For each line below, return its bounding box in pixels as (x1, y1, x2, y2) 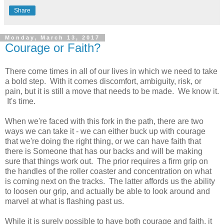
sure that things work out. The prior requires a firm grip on (5, 157, 208, 166)
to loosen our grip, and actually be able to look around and (5, 187, 210, 196)
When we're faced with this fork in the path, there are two (5, 117, 203, 126)
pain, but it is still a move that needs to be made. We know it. (5, 87, 219, 96)
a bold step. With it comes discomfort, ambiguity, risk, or (5, 77, 201, 86)
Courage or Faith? (5, 40, 100, 54)
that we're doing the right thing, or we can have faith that (5, 137, 201, 146)
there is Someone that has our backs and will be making (5, 147, 202, 156)
